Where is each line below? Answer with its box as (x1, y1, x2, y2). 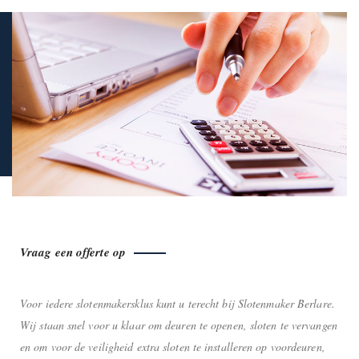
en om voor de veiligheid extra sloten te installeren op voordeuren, (20, 338, 325, 354)
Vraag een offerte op (20, 243, 126, 260)
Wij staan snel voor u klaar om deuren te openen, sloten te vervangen (20, 317, 337, 333)
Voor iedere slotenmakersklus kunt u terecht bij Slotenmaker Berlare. (20, 295, 335, 311)
